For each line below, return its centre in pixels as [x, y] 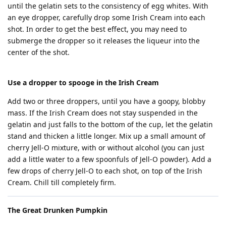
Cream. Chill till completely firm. [62, 182]
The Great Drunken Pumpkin [58, 210]
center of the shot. [39, 52]
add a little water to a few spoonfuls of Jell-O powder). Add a [109, 159]
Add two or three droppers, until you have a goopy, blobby [106, 101]
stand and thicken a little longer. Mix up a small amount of [106, 136]
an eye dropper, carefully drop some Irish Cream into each [106, 17]
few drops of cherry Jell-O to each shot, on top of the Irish [105, 171]
